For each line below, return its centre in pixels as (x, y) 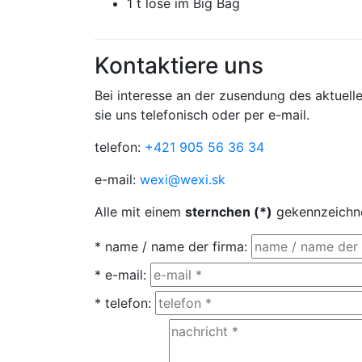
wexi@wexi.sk (183, 179)
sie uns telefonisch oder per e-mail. (202, 114)
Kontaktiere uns (179, 65)
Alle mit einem (140, 211)
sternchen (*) (229, 211)
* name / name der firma (169, 246)
